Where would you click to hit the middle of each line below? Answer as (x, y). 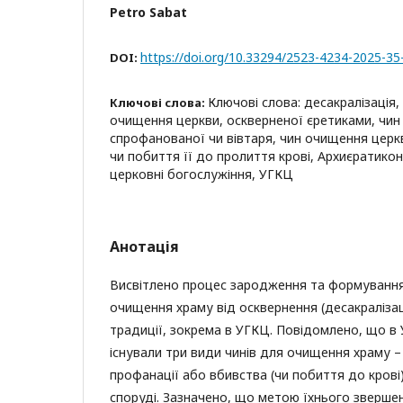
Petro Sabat (148, 12)
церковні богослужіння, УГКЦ (201, 174)
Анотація (144, 246)
